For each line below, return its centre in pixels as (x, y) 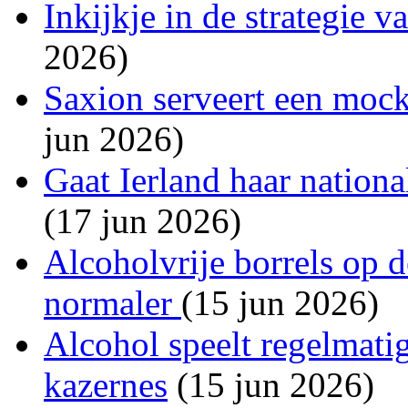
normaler (112, 302)
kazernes (106, 384)
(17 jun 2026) (143, 220)
